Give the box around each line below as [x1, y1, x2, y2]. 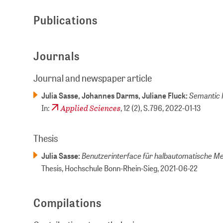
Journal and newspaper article [33, 72, 152, 85]
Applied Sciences [61, 102, 121, 114]
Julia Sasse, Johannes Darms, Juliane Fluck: [41, 90, 190, 101]
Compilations [33, 195, 102, 211]
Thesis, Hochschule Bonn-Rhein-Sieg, [41, 163, 161, 174]
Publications [33, 12, 98, 28]
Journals [33, 48, 80, 64]
